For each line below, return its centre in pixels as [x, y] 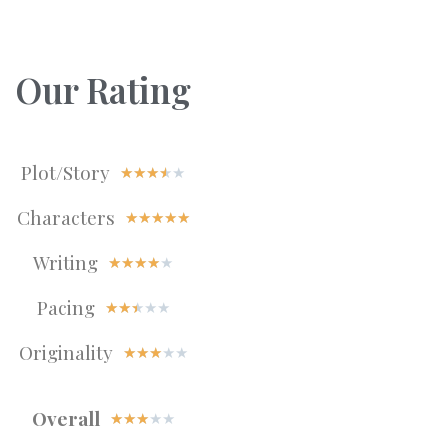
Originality [65, 352]
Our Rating [103, 89]
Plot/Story [65, 172]
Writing [65, 262]
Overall [65, 418]
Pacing [65, 307]
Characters [65, 217]
